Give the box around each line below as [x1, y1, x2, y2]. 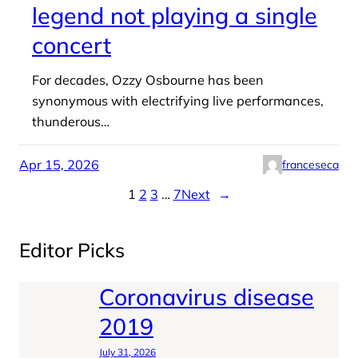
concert [32, 30, 111, 59]
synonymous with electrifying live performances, [32, 92, 324, 109]
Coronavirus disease [99, 281, 314, 311]
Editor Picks [19, 237, 125, 263]
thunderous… [32, 113, 109, 129]
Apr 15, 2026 [19, 156, 99, 173]
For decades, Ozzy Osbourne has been [32, 71, 264, 88]
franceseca [282, 157, 339, 172]
